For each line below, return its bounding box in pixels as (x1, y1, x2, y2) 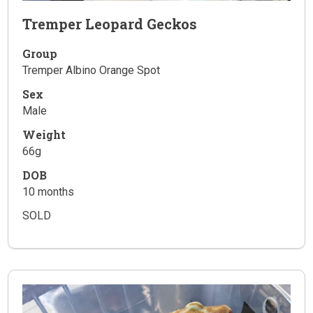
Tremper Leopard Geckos (22, 15, 198, 34)
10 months (22, 185, 75, 199)
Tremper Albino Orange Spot (22, 64, 161, 78)
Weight (22, 127, 66, 143)
